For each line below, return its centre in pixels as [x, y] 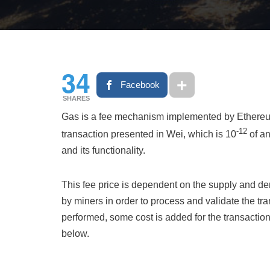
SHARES [76, 98]
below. [75, 234]
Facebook [140, 85]
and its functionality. [103, 151]
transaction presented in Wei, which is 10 [149, 134]
